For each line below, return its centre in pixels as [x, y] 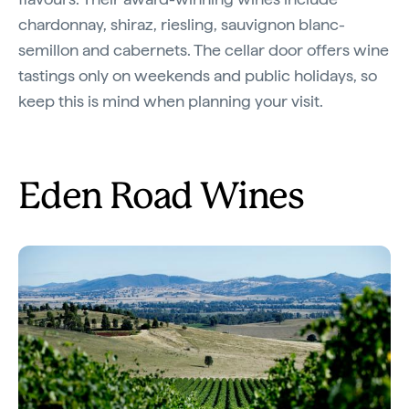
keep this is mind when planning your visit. [171, 100]
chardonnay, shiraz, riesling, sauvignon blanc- [182, 24]
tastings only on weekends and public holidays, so [198, 75]
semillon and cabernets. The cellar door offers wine [204, 49]
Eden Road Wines [161, 198]
